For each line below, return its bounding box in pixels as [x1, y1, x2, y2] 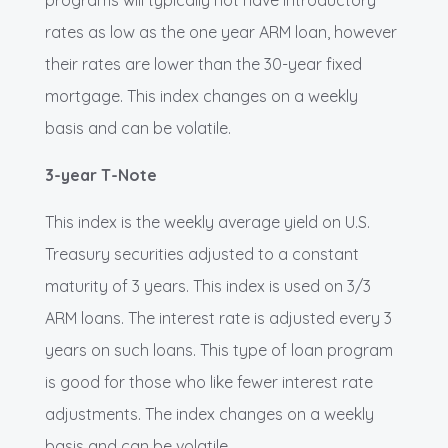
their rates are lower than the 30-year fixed [45, 54, 362, 75]
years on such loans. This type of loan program [45, 340, 393, 361]
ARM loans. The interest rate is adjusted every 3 [45, 308, 392, 329]
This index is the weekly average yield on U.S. [45, 212, 370, 233]
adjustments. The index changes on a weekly [45, 404, 374, 425]
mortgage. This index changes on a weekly [45, 86, 358, 107]
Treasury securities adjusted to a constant [45, 244, 359, 265]
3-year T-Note [45, 165, 157, 186]
